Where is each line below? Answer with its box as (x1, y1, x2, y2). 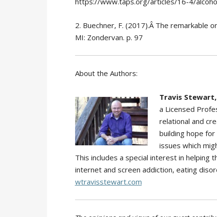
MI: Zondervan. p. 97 (75, 32, 143, 42)
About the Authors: (75, 68, 138, 78)
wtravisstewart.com (75, 176, 142, 186)
